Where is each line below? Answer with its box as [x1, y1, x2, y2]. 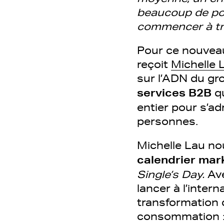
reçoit [137, 58, 171, 70]
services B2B [137, 86, 214, 99]
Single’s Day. [137, 168, 204, 180]
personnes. [137, 115, 201, 127]
